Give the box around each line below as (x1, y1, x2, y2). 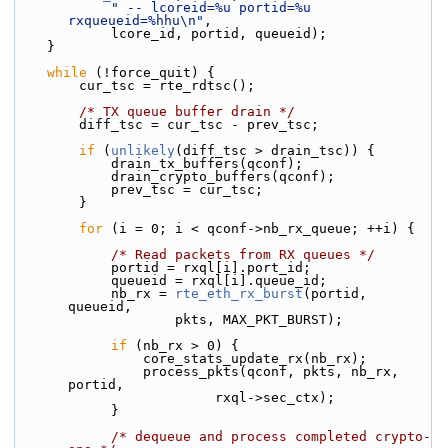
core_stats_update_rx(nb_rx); (143, 351, 367, 366)
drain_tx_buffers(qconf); (111, 156, 303, 171)
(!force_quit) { (87, 65, 215, 80)
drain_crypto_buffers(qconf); (111, 169, 335, 184)
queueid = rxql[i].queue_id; (111, 273, 327, 288)
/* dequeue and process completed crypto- (111, 429, 431, 444)
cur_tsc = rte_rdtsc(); (79, 78, 255, 93)
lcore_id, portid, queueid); (111, 26, 327, 41)
